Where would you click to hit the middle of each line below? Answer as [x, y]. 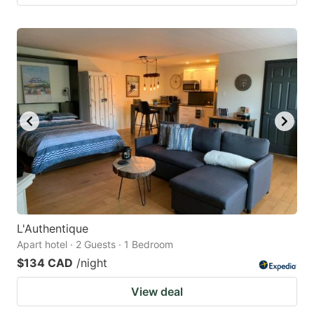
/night [92, 263]
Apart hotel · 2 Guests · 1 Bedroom [95, 245]
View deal [157, 292]
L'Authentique [53, 229]
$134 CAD [45, 263]
